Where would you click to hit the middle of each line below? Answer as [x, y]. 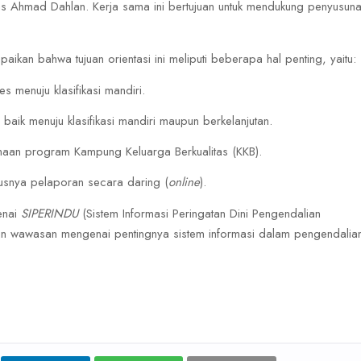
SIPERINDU [50, 214]
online [184, 182]
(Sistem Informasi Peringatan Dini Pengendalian [199, 214]
